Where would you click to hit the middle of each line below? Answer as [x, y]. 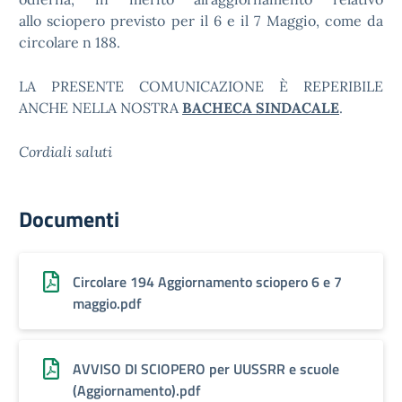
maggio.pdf [107, 303]
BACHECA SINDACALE [261, 108]
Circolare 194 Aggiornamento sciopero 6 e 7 [207, 282]
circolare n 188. [70, 42]
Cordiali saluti [66, 152]
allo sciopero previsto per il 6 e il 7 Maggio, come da [201, 21]
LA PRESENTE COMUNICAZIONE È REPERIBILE [201, 86]
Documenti [69, 219]
